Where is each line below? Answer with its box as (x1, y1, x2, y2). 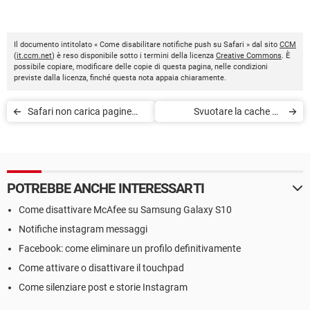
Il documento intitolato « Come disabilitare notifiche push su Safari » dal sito (14, 40, 280, 49)
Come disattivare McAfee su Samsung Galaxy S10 (19, 204, 232, 215)
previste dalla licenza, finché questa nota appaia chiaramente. (14, 73, 226, 82)
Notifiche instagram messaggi (19, 224, 147, 235)
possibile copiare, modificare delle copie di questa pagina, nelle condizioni (14, 62, 268, 71)
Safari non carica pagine (28, 106, 131, 117)
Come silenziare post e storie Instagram (19, 282, 188, 293)
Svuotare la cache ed (194, 106, 282, 117)
